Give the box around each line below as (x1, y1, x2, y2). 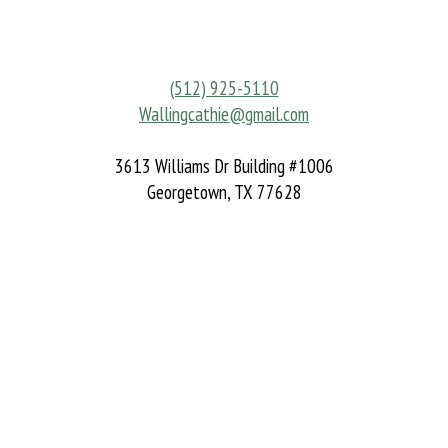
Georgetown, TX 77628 (146, 180, 302, 205)
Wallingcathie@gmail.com (139, 102, 309, 127)
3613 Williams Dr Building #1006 (114, 154, 334, 179)
